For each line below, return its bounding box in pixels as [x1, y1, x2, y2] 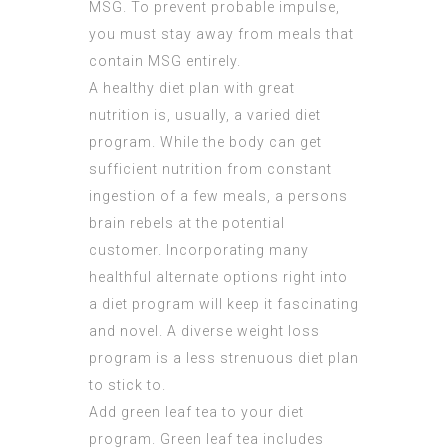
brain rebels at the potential [89, 215, 285, 232]
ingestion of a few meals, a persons [89, 188, 348, 205]
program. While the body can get [89, 134, 322, 151]
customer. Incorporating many [89, 242, 309, 259]
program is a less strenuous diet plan [89, 350, 359, 367]
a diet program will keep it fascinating [89, 296, 359, 313]
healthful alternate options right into [89, 269, 348, 286]
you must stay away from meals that [89, 26, 354, 43]
